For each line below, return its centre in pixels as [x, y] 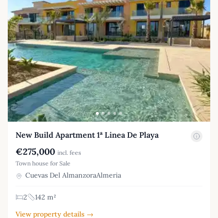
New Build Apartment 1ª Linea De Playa [87, 135]
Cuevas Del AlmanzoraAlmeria [72, 175]
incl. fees [69, 153]
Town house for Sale [43, 163]
